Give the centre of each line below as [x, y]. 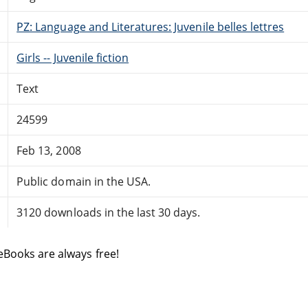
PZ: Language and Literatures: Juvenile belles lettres [151, 26]
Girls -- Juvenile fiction [73, 57]
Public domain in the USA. [84, 181]
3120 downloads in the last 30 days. [109, 212]
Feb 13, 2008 [49, 150]
